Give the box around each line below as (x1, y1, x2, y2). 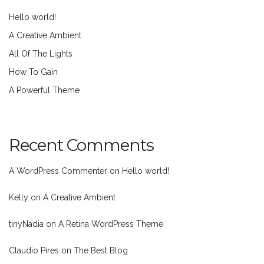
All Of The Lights (9, 49, 72, 59)
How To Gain (9, 67, 58, 77)
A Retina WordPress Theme (58, 219, 163, 229)
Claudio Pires (9, 246, 59, 256)
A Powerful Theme (9, 85, 80, 95)
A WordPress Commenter (9, 166, 107, 176)
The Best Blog (74, 246, 128, 256)
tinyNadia (9, 219, 44, 229)
